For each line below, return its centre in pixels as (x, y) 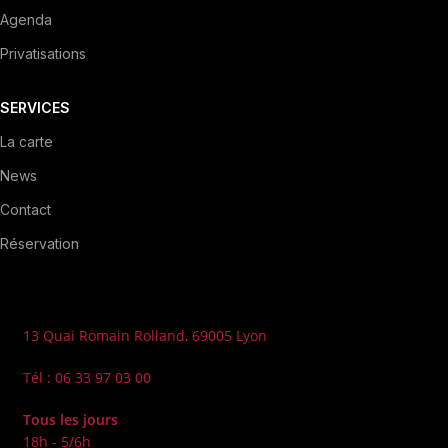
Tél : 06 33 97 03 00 (86, 377)
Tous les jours (70, 419)
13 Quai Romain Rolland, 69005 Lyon (144, 335)
